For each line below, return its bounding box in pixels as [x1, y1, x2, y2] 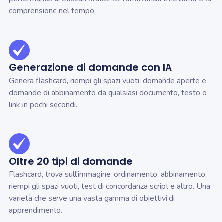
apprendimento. [9, 205, 62, 216]
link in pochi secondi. [9, 99, 77, 111]
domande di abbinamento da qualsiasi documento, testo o [9, 87, 207, 99]
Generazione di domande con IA [9, 60, 172, 75]
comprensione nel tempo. [9, 5, 96, 17]
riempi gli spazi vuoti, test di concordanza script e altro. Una [9, 181, 210, 192]
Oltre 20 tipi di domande [9, 154, 133, 168]
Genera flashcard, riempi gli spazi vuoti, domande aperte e [9, 75, 206, 87]
